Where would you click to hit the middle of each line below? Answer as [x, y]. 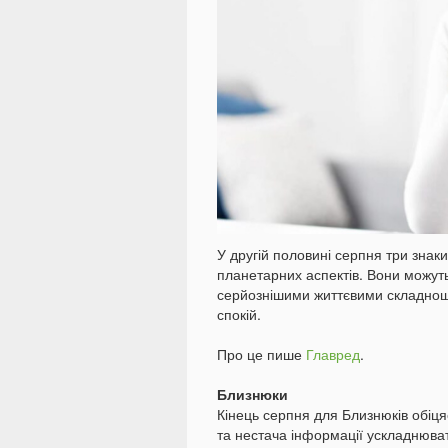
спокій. [239, 314]
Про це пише [261, 354]
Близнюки [252, 394]
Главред [333, 354]
